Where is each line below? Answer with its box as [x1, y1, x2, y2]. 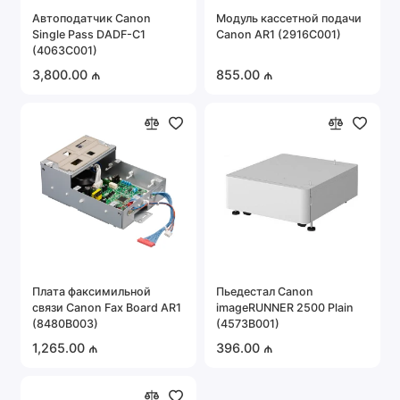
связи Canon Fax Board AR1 [32, 300, 181, 314]
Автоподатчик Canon [32, 11, 151, 25]
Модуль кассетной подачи [216, 11, 362, 25]
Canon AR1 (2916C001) [216, 27, 341, 41]
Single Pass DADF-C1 [32, 27, 146, 41]
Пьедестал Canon [216, 284, 313, 298]
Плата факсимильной [32, 284, 151, 298]
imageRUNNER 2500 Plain [216, 300, 354, 314]
